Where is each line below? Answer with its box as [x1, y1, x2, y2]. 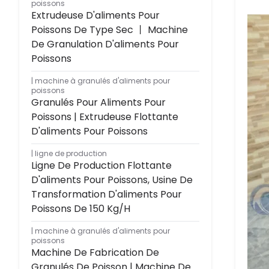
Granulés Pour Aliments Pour [31, 95, 166, 109]
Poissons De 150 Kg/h [31, 202, 130, 216]
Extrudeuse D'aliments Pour [31, 8, 160, 22]
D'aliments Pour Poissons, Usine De [31, 173, 193, 187]
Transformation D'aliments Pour [31, 187, 182, 201]
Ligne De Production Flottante [31, 159, 172, 172]
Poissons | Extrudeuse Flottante [31, 110, 178, 124]
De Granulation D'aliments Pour [31, 37, 179, 51]
